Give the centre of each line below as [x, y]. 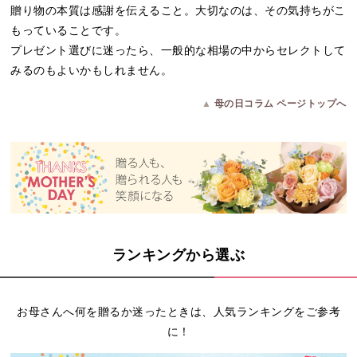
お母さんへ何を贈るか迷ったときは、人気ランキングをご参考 [178, 311]
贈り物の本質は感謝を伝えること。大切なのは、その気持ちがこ [178, 10]
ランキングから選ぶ [178, 255]
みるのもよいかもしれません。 [92, 70]
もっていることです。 [69, 30]
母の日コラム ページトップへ [280, 103]
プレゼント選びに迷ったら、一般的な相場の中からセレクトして [178, 50]
